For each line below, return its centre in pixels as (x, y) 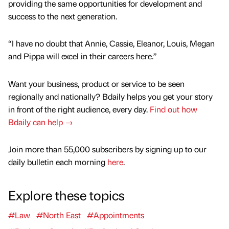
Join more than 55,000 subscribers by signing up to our (107, 149)
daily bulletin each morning (58, 162)
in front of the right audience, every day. (79, 109)
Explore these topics (66, 194)
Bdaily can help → (41, 122)
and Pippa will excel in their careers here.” (83, 56)
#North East (59, 215)
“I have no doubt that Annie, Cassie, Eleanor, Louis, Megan (111, 43)
